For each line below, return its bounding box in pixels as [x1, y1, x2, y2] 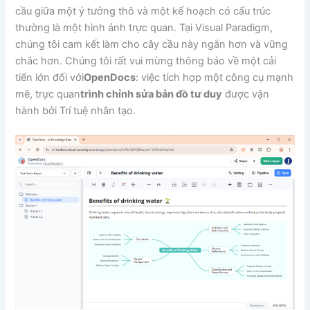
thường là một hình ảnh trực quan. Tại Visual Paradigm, [15, 21, 273, 34]
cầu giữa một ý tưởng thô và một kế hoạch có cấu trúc [15, 4, 271, 17]
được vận [222, 87, 270, 100]
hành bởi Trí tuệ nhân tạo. [15, 104, 136, 117]
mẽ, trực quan [15, 87, 81, 100]
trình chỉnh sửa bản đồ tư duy [80, 87, 223, 100]
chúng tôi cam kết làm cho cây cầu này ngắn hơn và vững [15, 37, 289, 51]
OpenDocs [84, 71, 136, 84]
